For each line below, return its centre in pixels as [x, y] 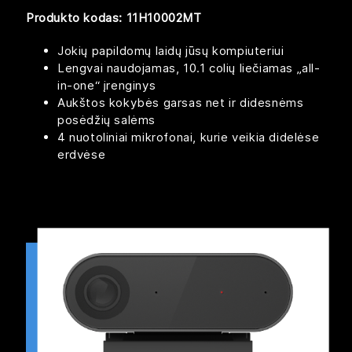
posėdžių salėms [106, 120]
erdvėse [82, 155]
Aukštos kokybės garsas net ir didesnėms [181, 103]
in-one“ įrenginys [107, 86]
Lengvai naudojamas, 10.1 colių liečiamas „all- [189, 68]
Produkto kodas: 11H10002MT [114, 18]
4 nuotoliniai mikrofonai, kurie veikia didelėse [189, 137]
